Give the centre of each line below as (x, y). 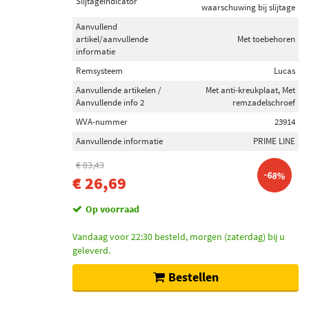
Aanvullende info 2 (110, 102)
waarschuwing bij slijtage (248, 7)
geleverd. (91, 250)
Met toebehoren (266, 39)
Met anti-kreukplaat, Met (250, 90)
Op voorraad (112, 209)
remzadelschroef (264, 102)
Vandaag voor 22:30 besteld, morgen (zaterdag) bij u (179, 237)
